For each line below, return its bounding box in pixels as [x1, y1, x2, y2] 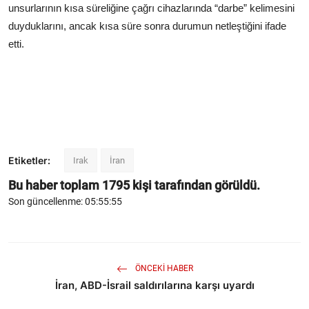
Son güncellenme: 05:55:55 [8, 196, 122, 208]
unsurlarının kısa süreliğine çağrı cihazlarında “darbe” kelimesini [8, 2, 295, 14]
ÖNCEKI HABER [132, 263, 193, 274]
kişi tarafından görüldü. [130, 178, 260, 193]
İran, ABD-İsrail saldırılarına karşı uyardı [54, 279, 255, 292]
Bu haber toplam [8, 178, 102, 193]
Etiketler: [8, 154, 50, 167]
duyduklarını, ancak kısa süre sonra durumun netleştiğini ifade [8, 20, 286, 32]
